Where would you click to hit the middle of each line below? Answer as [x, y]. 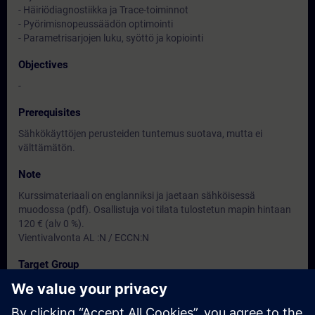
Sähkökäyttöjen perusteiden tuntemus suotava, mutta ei [140, 134]
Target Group [49, 264]
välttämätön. [47, 148]
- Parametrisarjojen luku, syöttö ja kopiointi [111, 38]
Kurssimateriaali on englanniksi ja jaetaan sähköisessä [137, 195]
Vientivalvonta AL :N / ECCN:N [84, 238]
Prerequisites [50, 112]
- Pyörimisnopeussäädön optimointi [96, 24]
